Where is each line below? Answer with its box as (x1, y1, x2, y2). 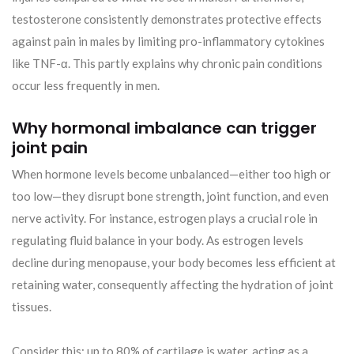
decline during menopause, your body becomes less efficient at (12, 254, 336, 269)
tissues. (12, 299, 51, 314)
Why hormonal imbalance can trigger (12, 116, 317, 139)
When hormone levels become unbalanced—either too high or (12, 166, 331, 181)
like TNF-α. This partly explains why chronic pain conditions (12, 55, 322, 70)
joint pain (12, 136, 88, 159)
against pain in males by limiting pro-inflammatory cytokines (12, 33, 325, 48)
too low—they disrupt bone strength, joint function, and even (12, 188, 329, 203)
